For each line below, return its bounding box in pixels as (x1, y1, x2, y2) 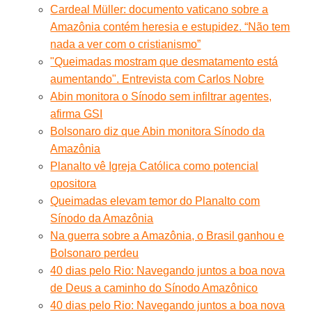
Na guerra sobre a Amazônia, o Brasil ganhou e (50, 229, 285, 242)
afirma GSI (50, 107, 103, 120)
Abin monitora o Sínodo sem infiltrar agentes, (50, 90, 272, 102)
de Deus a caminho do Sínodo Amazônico (50, 281, 258, 294)
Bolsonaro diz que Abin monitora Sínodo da (50, 125, 265, 137)
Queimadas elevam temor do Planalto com (50, 194, 260, 207)
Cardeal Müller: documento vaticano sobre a (50, 3, 269, 15)
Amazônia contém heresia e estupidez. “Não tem (50, 20, 290, 33)
